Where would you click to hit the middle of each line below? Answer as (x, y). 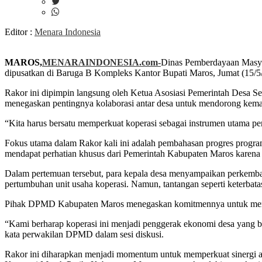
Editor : (20, 32)
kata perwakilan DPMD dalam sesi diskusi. (84, 234)
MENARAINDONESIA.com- (101, 62)
